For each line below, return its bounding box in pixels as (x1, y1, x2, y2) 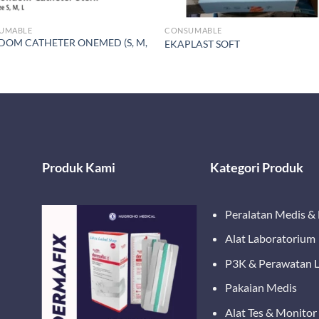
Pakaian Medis (225, 281, 298, 295)
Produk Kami (41, 159, 115, 175)
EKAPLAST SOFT (164, 38, 241, 51)
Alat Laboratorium (225, 231, 316, 246)
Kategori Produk (210, 159, 304, 175)
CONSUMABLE (164, 25, 222, 35)
